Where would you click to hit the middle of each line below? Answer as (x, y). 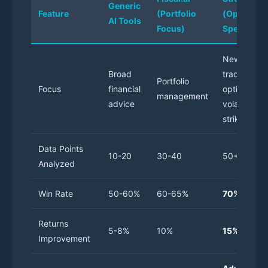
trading (237, 74)
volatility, (240, 103)
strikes (235, 118)
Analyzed (57, 163)
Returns (53, 223)
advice (121, 103)
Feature (54, 13)
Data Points (61, 148)
